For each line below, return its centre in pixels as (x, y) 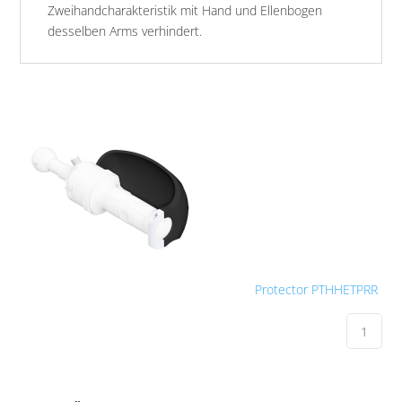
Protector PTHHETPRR (316, 290)
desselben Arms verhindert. (125, 31)
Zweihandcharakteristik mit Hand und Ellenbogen (185, 11)
